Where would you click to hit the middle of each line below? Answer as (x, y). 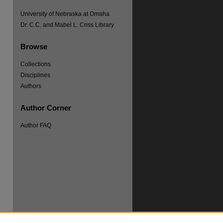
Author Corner (46, 108)
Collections (36, 64)
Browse (34, 46)
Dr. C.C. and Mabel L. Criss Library (67, 25)
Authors (31, 86)
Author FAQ (36, 125)
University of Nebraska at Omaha (65, 14)
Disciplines (35, 75)
